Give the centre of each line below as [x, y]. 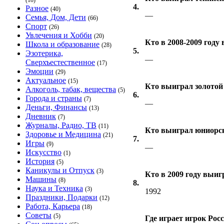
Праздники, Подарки [61, 197]
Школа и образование [62, 44]
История [40, 161]
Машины [41, 179]
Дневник [41, 116]
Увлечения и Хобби [59, 35]
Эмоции [39, 71]
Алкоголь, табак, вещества [71, 89]
